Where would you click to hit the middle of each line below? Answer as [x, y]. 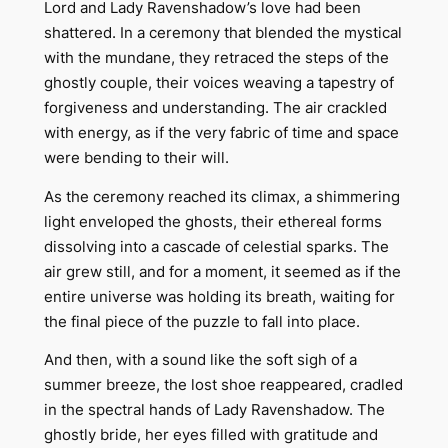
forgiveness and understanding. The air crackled [215, 108]
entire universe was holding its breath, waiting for [219, 296]
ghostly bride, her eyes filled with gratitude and [210, 434]
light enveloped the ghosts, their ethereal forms [212, 221]
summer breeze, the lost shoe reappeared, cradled [223, 384]
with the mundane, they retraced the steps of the [216, 58]
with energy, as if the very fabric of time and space [221, 133]
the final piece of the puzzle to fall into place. [201, 321]
